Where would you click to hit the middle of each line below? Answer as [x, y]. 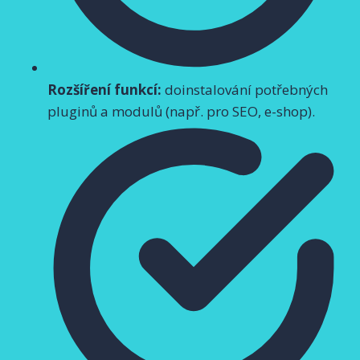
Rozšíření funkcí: [104, 89]
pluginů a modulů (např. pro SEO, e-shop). [181, 111]
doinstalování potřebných [245, 89]
